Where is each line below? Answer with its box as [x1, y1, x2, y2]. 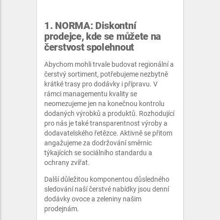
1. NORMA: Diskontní [44, 20, 137, 31]
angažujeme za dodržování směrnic [44, 139, 152, 147]
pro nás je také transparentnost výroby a [44, 119, 167, 127]
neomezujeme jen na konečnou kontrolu [44, 100, 165, 108]
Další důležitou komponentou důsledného [44, 175, 169, 183]
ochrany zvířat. [44, 159, 90, 166]
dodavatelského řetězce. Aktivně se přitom [44, 129, 172, 137]
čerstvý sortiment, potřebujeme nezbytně [44, 70, 168, 78]
